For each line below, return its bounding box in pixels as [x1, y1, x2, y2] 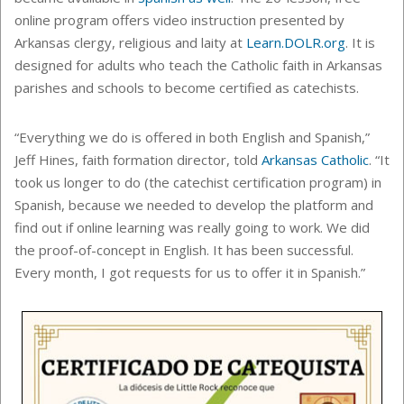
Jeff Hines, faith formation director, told [14, 150, 262, 169]
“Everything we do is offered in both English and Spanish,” [14, 127, 370, 146]
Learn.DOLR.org [246, 32, 345, 51]
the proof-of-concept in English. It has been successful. [14, 240, 353, 259]
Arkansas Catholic [262, 150, 369, 169]
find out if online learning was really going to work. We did [14, 217, 370, 236]
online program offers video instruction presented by [14, 10, 344, 29]
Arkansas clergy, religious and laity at [14, 32, 246, 51]
